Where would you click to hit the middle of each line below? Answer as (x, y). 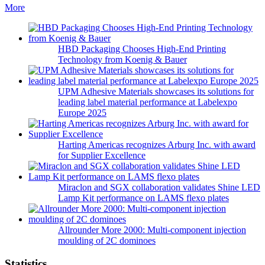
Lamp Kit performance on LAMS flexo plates (143, 198)
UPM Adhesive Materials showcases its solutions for (156, 92)
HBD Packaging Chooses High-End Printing (142, 49)
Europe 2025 (82, 113)
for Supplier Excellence (102, 156)
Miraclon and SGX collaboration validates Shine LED (159, 188)
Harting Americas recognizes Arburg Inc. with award (157, 145)
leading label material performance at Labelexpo (148, 102)
